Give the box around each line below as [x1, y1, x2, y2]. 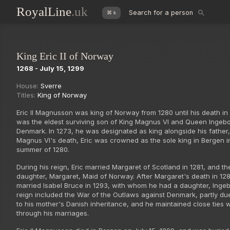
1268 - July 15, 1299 [16, 64, 84, 72]
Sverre [41, 81, 62, 90]
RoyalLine [16, 5, 71, 19]
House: [16, 81, 41, 90]
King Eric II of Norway [16, 50, 113, 62]
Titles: [16, 90, 37, 99]
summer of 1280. [16, 145, 69, 154]
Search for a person [129, 9, 193, 17]
